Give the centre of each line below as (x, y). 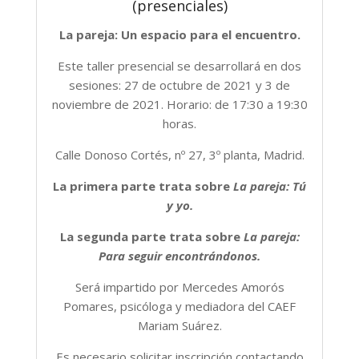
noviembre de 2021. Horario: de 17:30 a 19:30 (179, 104)
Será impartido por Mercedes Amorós (179, 286)
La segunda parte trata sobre (151, 236)
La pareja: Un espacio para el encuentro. (179, 34)
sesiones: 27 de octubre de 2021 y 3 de (179, 85)
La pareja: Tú (270, 186)
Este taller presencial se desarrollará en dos (179, 65)
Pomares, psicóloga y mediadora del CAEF (179, 306)
